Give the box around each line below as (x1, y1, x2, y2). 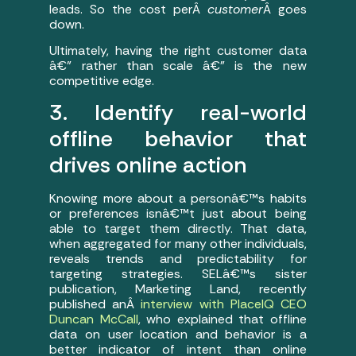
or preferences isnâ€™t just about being (49, 205, 307, 222)
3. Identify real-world (49, 98, 307, 128)
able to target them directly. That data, (49, 220, 307, 238)
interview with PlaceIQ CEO (141, 296, 307, 313)
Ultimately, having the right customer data (49, 42, 307, 60)
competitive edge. (49, 72, 155, 90)
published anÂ (49, 296, 141, 313)
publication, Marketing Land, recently (49, 281, 307, 298)
